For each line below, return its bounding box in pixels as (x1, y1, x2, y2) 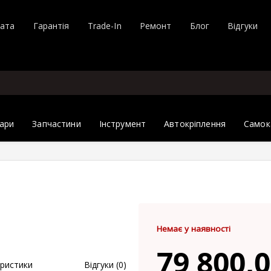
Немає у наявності (157, 223, 230, 235)
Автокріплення (164, 118, 226, 129)
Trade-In (87, 19, 122, 31)
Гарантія (33, 19, 70, 31)
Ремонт (139, 19, 172, 31)
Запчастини (32, 118, 81, 129)
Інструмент (99, 118, 146, 129)
